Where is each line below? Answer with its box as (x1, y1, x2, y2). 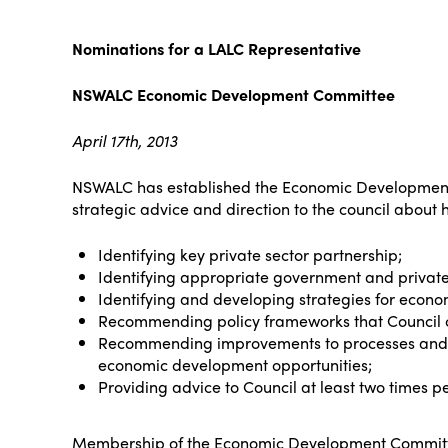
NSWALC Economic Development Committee (72, 82, 395, 106)
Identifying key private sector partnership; (98, 242, 403, 266)
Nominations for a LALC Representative (72, 36, 361, 60)
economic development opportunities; (98, 352, 373, 376)
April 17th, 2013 (72, 128, 177, 152)
